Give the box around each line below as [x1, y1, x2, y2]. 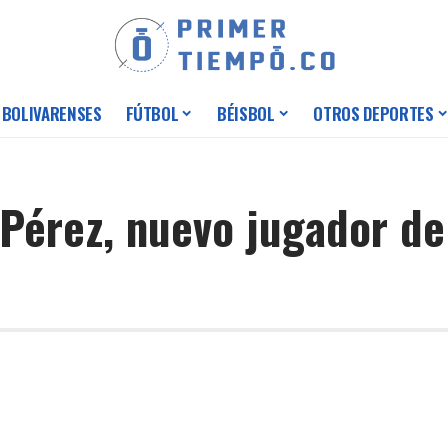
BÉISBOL [217, 101, 275, 127]
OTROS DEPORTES [313, 101, 434, 127]
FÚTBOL [125, 101, 179, 127]
